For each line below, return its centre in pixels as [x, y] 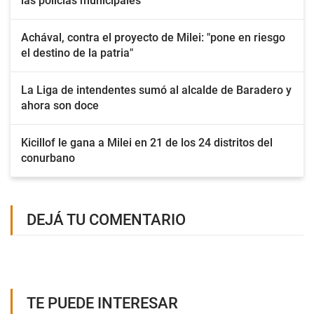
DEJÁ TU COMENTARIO [106, 220]
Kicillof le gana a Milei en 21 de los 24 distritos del [147, 143]
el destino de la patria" [77, 53]
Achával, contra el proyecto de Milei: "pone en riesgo [153, 37]
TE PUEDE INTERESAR [102, 303]
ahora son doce [60, 105]
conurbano [48, 158]
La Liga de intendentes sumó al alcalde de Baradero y [156, 90]
